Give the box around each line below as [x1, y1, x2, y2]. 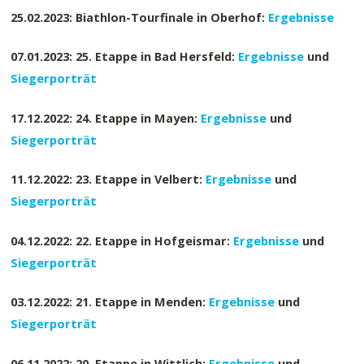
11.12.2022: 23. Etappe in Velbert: [11, 171, 206, 188]
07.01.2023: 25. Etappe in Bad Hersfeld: [11, 48, 239, 65]
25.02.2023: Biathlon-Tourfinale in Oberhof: [11, 8, 269, 25]
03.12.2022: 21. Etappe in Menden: [11, 293, 210, 310]
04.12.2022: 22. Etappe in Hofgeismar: [11, 232, 234, 249]
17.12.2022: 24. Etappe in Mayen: [11, 109, 201, 126]
